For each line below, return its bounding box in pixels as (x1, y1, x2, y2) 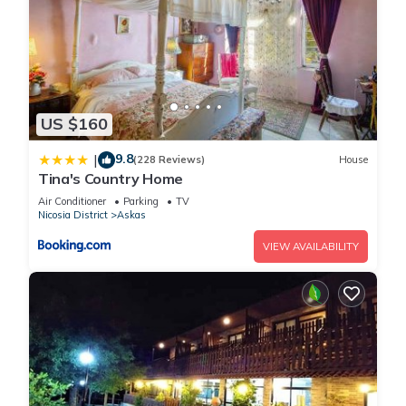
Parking (123, 194, 159, 208)
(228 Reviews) (133, 153, 205, 167)
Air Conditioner (38, 194, 106, 208)
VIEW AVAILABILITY (263, 239, 359, 253)
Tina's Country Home (38, 169, 183, 188)
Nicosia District (38, 208, 108, 221)
